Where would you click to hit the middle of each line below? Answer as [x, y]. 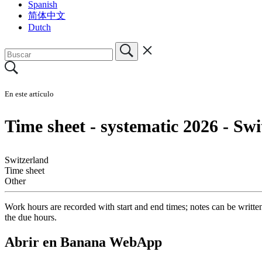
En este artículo [29, 94]
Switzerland [27, 160]
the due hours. [31, 217]
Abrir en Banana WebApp [83, 242]
